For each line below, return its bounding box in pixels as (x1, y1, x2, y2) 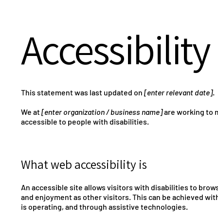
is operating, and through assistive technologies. (21, 202, 188, 212)
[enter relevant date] (144, 88, 213, 97)
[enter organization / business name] (41, 107, 164, 117)
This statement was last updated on (21, 88, 144, 97)
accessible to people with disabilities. (21, 117, 149, 127)
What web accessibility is (21, 156, 147, 173)
